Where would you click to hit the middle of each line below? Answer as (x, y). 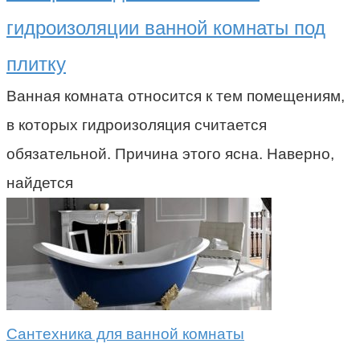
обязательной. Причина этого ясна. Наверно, (170, 153)
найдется (40, 182)
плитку (36, 63)
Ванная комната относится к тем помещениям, (176, 96)
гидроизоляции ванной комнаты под (166, 27)
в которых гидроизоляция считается (137, 125)
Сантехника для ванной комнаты (125, 333)
